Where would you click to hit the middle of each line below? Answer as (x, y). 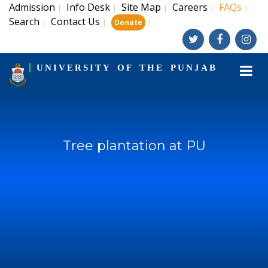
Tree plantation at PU (134, 146)
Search (24, 22)
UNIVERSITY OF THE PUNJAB (127, 68)
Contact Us (75, 22)
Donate (128, 22)
